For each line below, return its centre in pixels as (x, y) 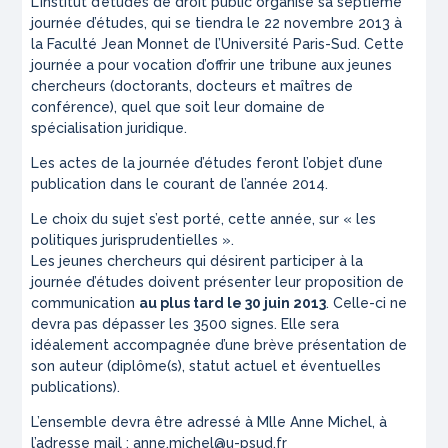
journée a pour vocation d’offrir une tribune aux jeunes (212, 65)
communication (85, 303)
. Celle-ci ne (367, 303)
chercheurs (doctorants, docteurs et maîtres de (192, 86)
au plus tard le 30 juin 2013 (233, 303)
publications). (76, 387)
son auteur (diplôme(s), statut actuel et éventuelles (206, 366)
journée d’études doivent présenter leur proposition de (218, 282)
